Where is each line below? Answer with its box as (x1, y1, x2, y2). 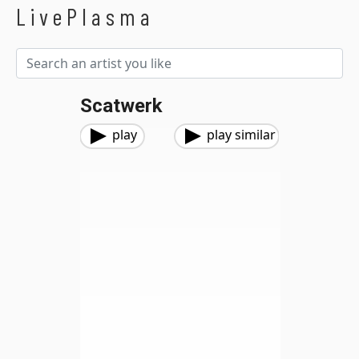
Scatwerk (80, 95, 163, 117)
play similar (207, 126, 276, 143)
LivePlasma (16, 2, 155, 30)
